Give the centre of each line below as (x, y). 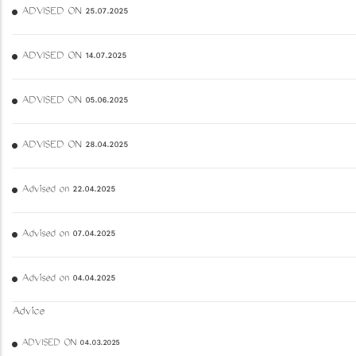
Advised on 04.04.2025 (68, 279)
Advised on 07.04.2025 (68, 234)
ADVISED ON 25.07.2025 (75, 12)
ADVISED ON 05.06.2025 (75, 101)
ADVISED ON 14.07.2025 (74, 56)
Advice (28, 313)
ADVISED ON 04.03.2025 (70, 344)
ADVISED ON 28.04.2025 (75, 145)
